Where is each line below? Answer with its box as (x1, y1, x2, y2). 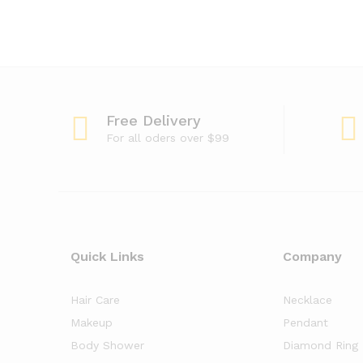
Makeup (70, 316, 113, 329)
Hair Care (70, 293, 120, 306)
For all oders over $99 (106, 131, 229, 144)
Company (283, 249, 342, 264)
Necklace (283, 293, 332, 306)
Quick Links (70, 249, 144, 264)
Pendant (283, 316, 328, 329)
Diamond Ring (283, 339, 358, 352)
